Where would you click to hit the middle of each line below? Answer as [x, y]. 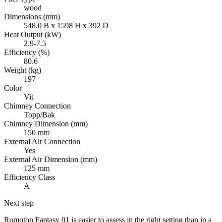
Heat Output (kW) [32, 34]
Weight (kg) [23, 70]
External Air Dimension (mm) [51, 159]
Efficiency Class [29, 177]
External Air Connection [42, 141]
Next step [19, 203]
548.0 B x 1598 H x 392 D [66, 25]
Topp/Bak [39, 114]
